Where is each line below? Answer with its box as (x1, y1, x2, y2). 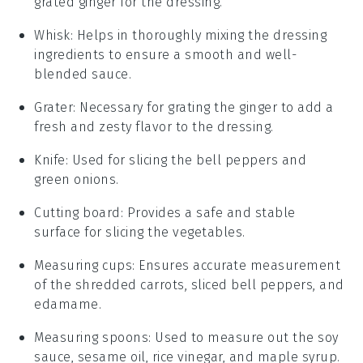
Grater (34, 99, 74, 115)
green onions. (34, 171, 119, 187)
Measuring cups (34, 257, 133, 273)
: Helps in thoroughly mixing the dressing (70, 27, 327, 43)
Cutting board (34, 204, 121, 220)
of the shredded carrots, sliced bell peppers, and (34, 276, 344, 293)
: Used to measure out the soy (148, 329, 339, 345)
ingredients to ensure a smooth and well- (34, 46, 297, 62)
